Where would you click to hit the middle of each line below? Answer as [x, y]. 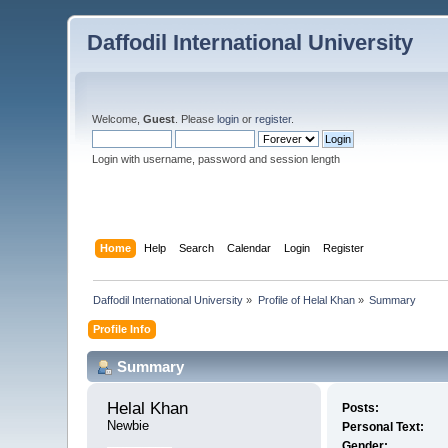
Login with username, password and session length [216, 159]
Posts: [360, 408]
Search [196, 247]
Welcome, [118, 119]
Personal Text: [382, 427]
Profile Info [122, 328]
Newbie [128, 426]
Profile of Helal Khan [306, 299]
